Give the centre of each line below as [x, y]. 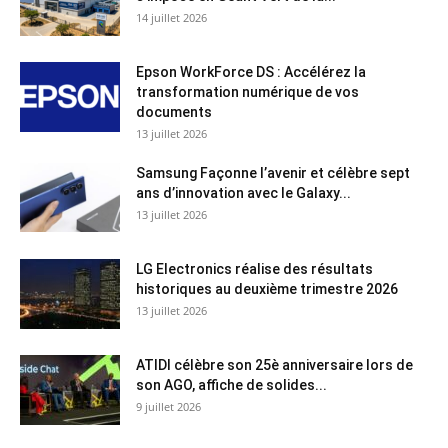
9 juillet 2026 [168, 407]
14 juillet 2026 [171, 18]
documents [174, 112]
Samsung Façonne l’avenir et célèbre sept [273, 173]
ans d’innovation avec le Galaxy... [243, 193]
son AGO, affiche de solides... [231, 385]
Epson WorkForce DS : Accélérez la [251, 72]
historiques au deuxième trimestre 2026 [267, 289]
